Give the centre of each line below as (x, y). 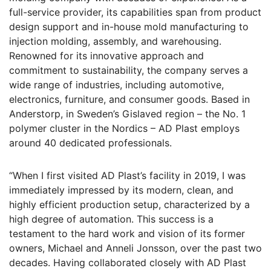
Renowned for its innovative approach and (106, 56)
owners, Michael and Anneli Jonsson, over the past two (135, 248)
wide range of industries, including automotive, (116, 85)
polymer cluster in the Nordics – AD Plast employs (124, 128)
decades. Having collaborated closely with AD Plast (128, 263)
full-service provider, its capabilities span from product (135, 12)
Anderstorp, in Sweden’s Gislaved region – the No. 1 (127, 114)
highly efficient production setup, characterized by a (129, 204)
